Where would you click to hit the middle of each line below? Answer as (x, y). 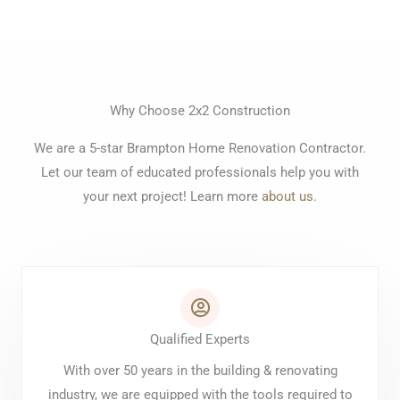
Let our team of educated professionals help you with (200, 172)
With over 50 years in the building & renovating (200, 371)
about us (287, 196)
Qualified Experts (200, 339)
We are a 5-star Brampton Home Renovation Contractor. (200, 148)
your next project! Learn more (172, 196)
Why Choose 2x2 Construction (200, 111)
